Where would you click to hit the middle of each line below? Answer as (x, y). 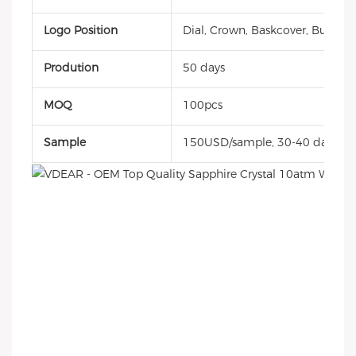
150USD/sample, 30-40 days (260, 143)
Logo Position (81, 31)
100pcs (203, 105)
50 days (204, 68)
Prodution (71, 68)
